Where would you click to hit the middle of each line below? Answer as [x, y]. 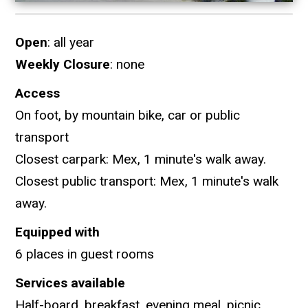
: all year [71, 43]
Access [38, 93]
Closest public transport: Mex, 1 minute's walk [147, 181]
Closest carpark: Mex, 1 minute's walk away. [141, 159]
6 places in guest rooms [85, 254]
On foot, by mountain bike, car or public [128, 115]
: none [128, 65]
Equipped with [58, 232]
